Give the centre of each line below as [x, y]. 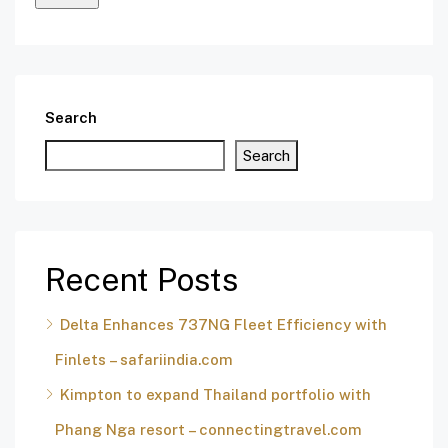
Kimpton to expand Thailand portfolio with [215, 395]
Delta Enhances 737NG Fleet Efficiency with [223, 325]
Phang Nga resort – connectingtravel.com [208, 430]
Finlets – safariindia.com [144, 360]
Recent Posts [141, 280]
